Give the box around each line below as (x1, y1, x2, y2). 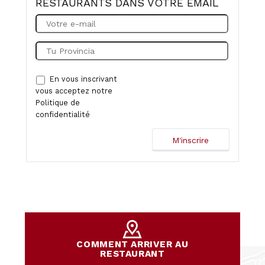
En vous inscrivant (49, 74, 117, 83)
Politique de (35, 98, 80, 107)
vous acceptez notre (35, 86, 112, 95)
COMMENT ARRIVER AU (76, 238, 189, 250)
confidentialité (35, 109, 90, 119)
